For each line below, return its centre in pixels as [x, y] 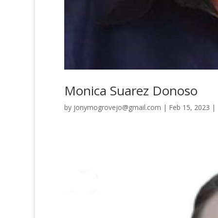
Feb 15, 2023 [189, 107]
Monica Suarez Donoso [131, 91]
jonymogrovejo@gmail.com [117, 107]
